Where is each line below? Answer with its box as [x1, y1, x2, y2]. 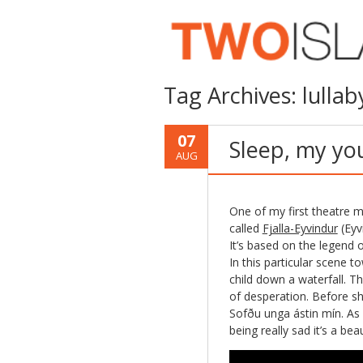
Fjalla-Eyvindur [262, 220, 338, 236]
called [228, 220, 263, 236]
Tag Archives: [164, 80, 302, 110]
